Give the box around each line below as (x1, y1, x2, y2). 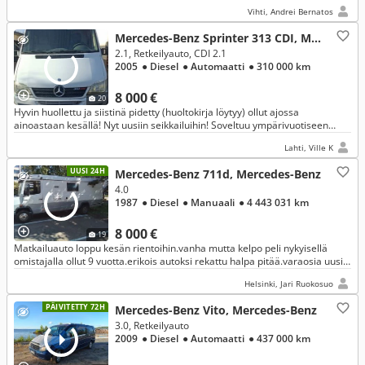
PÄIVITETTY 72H (45, 301, 105, 312)
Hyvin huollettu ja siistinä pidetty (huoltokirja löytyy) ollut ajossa (14, 105, 299, 119)
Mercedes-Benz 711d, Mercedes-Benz (115, 166, 321, 182)
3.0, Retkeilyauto (115, 319, 189, 332)
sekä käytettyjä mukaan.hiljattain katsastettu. (14, 267, 218, 281)
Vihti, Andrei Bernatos (248, 6, 333, 17)
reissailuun (14, 131, 64, 145)
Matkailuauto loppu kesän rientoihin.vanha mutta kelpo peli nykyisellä (14, 241, 328, 255)
